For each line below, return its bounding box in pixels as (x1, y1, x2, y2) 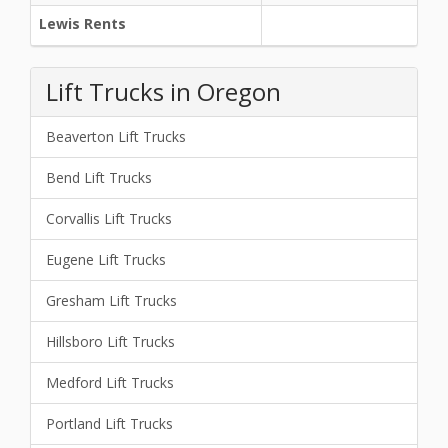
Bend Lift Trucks (46, 168, 152, 187)
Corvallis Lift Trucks (46, 209, 172, 228)
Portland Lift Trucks (46, 414, 173, 433)
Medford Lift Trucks (46, 373, 174, 392)
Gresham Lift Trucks (46, 291, 177, 310)
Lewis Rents (39, 14, 126, 33)
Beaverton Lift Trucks (46, 127, 186, 146)
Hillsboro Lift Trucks (46, 332, 175, 351)
